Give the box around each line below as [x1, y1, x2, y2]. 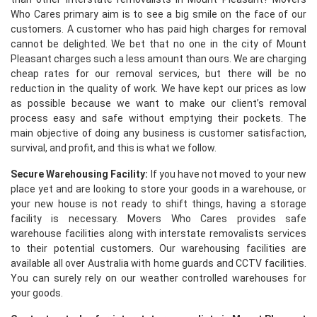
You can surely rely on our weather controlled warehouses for [11, 272, 306, 284]
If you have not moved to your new [148, 168, 307, 180]
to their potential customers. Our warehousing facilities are [11, 243, 306, 254]
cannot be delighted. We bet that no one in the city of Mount [11, 38, 306, 50]
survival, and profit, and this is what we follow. [11, 142, 217, 154]
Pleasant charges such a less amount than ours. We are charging [11, 53, 306, 64]
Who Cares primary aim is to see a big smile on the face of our [11, 8, 306, 20]
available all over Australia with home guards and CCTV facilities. [11, 258, 306, 269]
